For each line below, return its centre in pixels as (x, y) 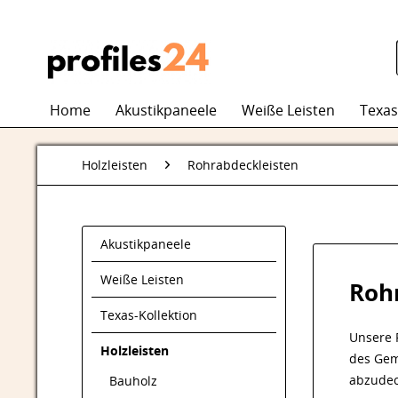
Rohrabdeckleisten (243, 165)
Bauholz (133, 381)
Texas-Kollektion (149, 315)
